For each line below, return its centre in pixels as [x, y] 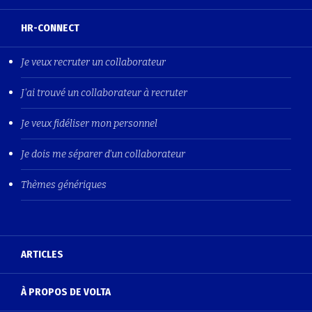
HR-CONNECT [50, 28]
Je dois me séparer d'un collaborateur [103, 155]
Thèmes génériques [64, 185]
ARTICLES [42, 255]
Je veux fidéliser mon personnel [89, 124]
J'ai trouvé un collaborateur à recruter [104, 93]
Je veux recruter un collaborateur [93, 63]
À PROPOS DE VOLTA [66, 292]
